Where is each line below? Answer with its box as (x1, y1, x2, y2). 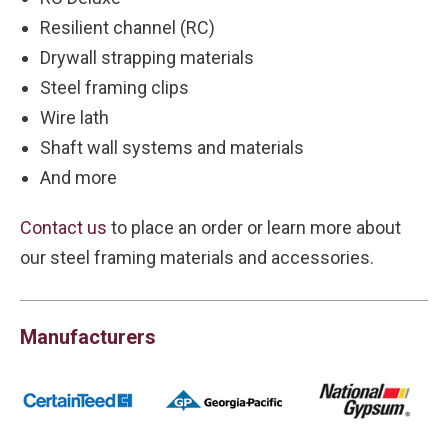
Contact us (20, 217, 107, 238)
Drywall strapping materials (40, 47, 254, 68)
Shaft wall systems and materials (40, 137, 304, 158)
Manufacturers (20, 325, 156, 349)
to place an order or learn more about (107, 217, 401, 238)
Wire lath (40, 107, 109, 128)
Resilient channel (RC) (40, 17, 215, 38)
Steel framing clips (40, 77, 189, 98)
